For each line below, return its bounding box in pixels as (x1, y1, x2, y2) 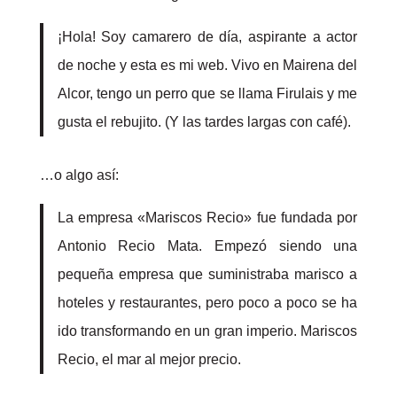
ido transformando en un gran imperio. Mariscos (57, 323, 358, 339)
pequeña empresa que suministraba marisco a (57, 267, 358, 282)
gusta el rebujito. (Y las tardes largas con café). (57, 114, 351, 129)
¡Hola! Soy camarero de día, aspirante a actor (57, 29, 358, 44)
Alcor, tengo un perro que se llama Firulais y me (57, 86, 358, 101)
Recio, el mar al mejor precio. (57, 352, 241, 367)
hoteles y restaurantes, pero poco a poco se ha (57, 295, 358, 310)
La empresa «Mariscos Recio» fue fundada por (57, 210, 358, 225)
